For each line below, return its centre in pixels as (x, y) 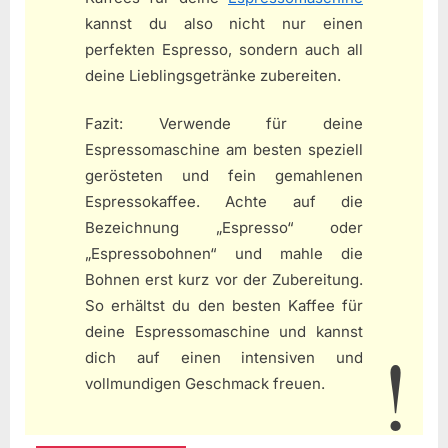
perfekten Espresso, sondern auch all (224, 49)
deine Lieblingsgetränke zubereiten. (213, 75)
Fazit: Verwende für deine (224, 124)
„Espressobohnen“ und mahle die (224, 254)
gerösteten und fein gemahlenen (224, 176)
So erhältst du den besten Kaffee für (224, 306)
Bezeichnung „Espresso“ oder (224, 228)
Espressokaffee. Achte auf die (224, 202)
